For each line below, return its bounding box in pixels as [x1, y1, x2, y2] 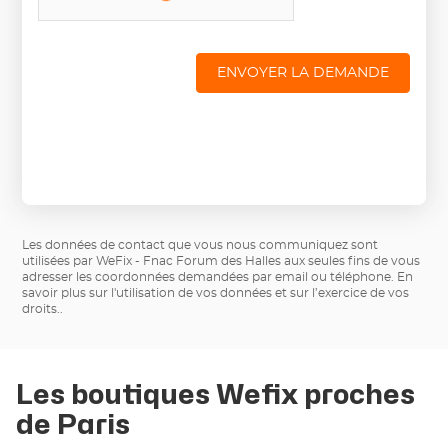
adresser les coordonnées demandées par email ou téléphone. [22, 270, 398, 283]
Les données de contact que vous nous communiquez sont [22, 238, 379, 251]
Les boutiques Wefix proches [16, 381, 415, 409]
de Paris [16, 411, 130, 439]
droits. [22, 302, 61, 315]
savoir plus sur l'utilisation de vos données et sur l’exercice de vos [22, 286, 410, 299]
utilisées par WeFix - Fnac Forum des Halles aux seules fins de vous [22, 254, 421, 267]
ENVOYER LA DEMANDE [216, 65, 389, 80]
